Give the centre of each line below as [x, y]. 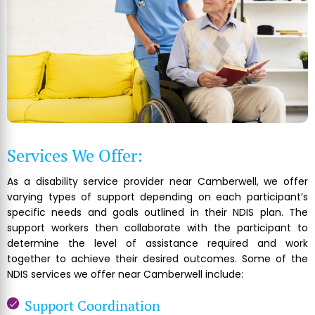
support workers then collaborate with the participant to [157, 228]
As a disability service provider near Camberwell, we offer [157, 182]
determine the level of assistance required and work [157, 244]
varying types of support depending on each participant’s [157, 197]
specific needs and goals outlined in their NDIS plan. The [157, 213]
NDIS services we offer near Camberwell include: [125, 275]
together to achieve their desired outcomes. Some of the [157, 259]
